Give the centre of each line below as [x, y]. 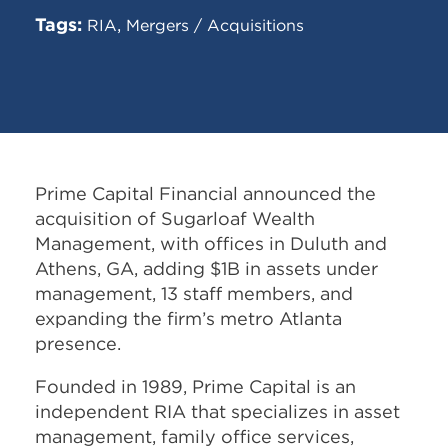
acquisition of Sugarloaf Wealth [175, 218]
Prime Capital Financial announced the [205, 193]
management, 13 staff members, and [194, 293]
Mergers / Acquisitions [215, 24]
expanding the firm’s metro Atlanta [188, 318]
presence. [78, 343]
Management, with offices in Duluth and [211, 243]
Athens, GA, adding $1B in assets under [206, 268]
